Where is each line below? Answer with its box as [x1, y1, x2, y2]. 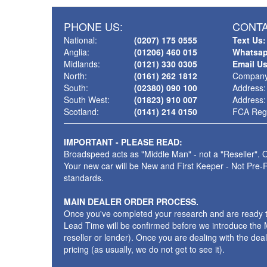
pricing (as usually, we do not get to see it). [64, 243, 225, 255]
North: [64, 69, 87, 82]
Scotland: [64, 105, 99, 117]
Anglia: [64, 45, 89, 58]
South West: [64, 93, 110, 105]
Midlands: [64, 57, 100, 70]
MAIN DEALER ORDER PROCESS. [64, 195, 198, 207]
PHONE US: [64, 18, 123, 34]
